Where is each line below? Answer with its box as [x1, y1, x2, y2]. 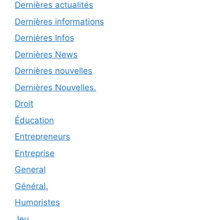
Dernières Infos [15, 33, 74, 43]
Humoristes [15, 197, 60, 208]
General [15, 165, 46, 175]
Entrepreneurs [15, 132, 70, 142]
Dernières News [15, 49, 78, 59]
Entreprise [15, 148, 55, 158]
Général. [15, 181, 48, 191]
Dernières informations [15, 16, 104, 27]
